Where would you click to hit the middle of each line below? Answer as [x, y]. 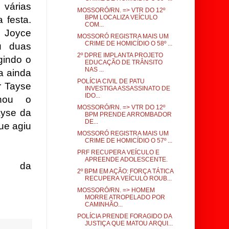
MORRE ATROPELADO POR [125, 197]
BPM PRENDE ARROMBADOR [128, 114]
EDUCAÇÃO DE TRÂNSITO [123, 62]
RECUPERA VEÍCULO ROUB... [128, 178]
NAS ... [94, 70]
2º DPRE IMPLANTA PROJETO [120, 55]
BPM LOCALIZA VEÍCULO [121, 17]
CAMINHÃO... [104, 204]
